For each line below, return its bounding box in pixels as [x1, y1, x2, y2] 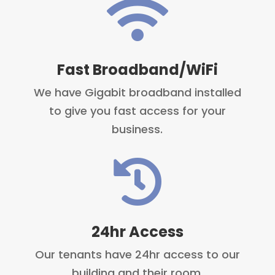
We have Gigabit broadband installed [33, 85, 241, 101]
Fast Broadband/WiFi [56, 60, 218, 80]
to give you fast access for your [48, 103, 226, 119]
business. [112, 122, 163, 137]
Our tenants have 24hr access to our [34, 247, 240, 263]
